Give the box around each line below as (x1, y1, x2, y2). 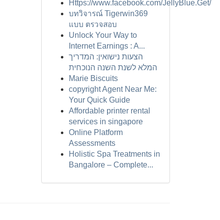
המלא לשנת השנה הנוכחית (68, 63, 157, 72)
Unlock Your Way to (68, 31, 137, 39)
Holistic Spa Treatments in (68, 150, 160, 158)
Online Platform (68, 128, 123, 137)
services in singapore (68, 117, 143, 126)
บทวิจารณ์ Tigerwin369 (68, 9, 148, 18)
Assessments (68, 139, 115, 147)
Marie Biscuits (68, 74, 118, 82)
